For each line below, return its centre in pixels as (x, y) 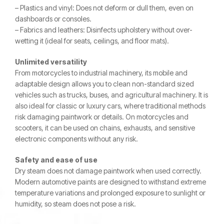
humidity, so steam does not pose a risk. (75, 204)
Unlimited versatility (51, 62)
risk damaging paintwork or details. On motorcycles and (102, 117)
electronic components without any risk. (76, 139)
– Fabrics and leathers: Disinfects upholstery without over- (104, 30)
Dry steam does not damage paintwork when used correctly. (108, 171)
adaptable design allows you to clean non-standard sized (104, 84)
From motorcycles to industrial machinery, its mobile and (101, 73)
